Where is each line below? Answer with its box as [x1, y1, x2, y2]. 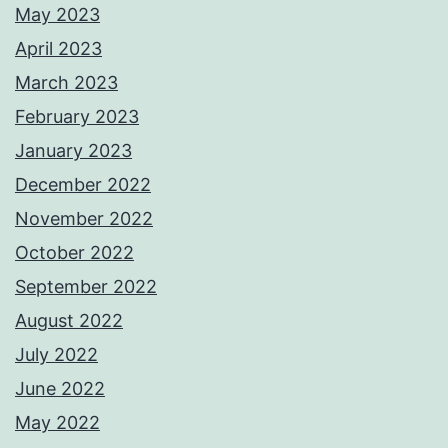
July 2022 [15, 344, 98, 366]
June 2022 [15, 378, 105, 400]
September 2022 [15, 276, 157, 298]
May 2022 [15, 412, 100, 434]
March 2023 [15, 72, 118, 94]
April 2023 [15, 38, 102, 60]
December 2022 [15, 174, 151, 196]
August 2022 [15, 310, 123, 332]
